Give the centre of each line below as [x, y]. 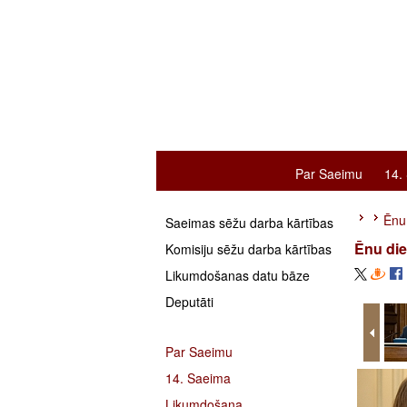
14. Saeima [198, 378]
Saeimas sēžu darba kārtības [249, 223]
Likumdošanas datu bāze [238, 275]
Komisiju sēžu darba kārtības [248, 249]
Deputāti [189, 302]
